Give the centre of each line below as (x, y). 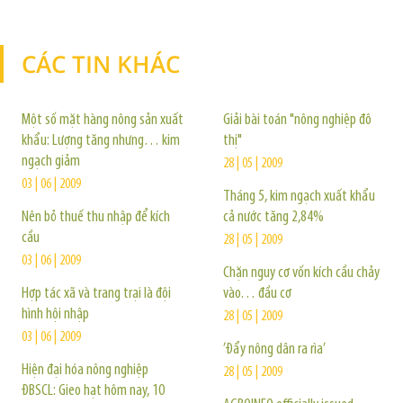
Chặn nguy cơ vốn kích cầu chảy (301, 273)
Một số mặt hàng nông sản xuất (103, 120)
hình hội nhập (55, 314)
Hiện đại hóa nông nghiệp (85, 370)
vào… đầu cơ (257, 294)
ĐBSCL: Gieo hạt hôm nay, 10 (93, 391)
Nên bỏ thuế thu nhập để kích (96, 217)
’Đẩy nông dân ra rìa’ (274, 349)
